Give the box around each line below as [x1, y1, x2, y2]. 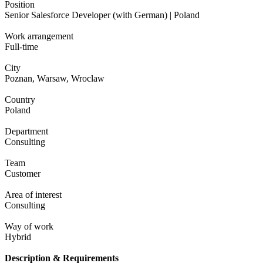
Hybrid [5, 232, 31, 242]
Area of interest [5, 190, 62, 200]
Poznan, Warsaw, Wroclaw [5, 73, 104, 84]
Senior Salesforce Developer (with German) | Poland [5, 10, 200, 21]
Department [5, 126, 48, 137]
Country [5, 95, 35, 105]
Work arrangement [5, 31, 73, 42]
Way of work [5, 221, 53, 232]
